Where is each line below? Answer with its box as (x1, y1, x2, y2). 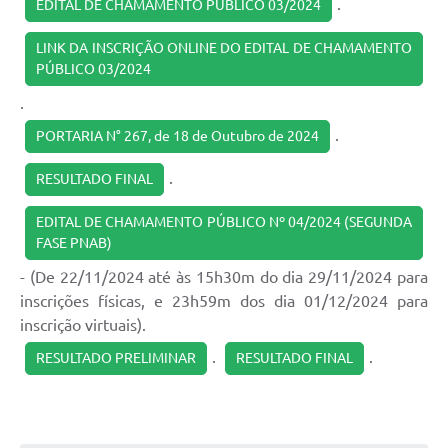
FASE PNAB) (36, 235, 112, 252)
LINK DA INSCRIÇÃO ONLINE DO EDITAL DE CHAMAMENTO (36, 40, 412, 57)
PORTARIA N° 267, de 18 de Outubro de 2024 (36, 128, 319, 145)
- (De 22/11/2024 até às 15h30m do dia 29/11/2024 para (20, 268, 428, 287)
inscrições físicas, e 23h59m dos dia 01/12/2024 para (20, 292, 428, 311)
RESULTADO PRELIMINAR (36, 350, 196, 367)
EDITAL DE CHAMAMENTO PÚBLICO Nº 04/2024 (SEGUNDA (36, 214, 412, 231)
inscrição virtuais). (20, 316, 146, 335)
